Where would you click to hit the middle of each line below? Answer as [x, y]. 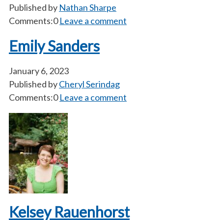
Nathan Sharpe [88, 7]
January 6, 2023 [39, 71]
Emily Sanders [54, 46]
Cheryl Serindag [89, 84]
